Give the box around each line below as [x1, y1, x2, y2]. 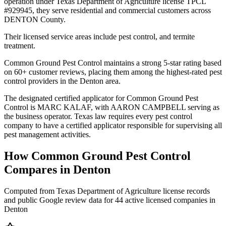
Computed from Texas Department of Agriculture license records [4, 186, 210, 195]
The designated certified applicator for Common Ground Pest [4, 93, 198, 102]
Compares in [4, 162, 73, 176]
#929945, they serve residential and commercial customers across [4, 6, 211, 15]
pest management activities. [4, 130, 91, 139]
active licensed [123, 195, 172, 204]
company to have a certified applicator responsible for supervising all [4, 121, 222, 130]
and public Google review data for [4, 195, 115, 204]
